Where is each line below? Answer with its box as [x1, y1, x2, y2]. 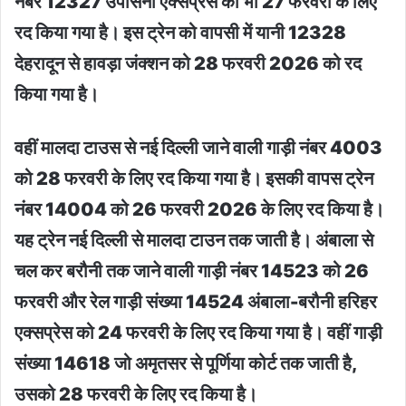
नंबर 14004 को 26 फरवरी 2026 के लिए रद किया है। [14, 198, 384, 220]
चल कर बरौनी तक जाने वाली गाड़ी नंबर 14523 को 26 [14, 259, 369, 282]
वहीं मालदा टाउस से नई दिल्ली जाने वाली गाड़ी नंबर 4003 [14, 136, 382, 159]
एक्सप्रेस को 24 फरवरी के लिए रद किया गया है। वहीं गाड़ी [14, 321, 382, 343]
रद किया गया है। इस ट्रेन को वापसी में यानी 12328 [14, 21, 346, 43]
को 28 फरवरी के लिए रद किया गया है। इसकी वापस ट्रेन [14, 167, 373, 189]
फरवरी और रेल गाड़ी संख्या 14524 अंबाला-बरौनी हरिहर [14, 290, 377, 313]
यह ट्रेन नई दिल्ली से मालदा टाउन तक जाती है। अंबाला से [14, 228, 373, 251]
